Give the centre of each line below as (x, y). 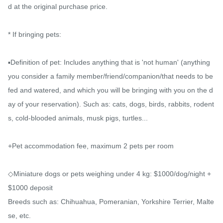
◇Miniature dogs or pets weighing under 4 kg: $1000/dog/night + (110, 174)
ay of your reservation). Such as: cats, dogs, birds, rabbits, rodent (111, 104)
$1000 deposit (30, 188)
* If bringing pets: (35, 35)
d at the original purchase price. (58, 7)
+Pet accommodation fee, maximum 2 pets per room (91, 146)
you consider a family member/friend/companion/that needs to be (111, 76)
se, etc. (19, 216)
